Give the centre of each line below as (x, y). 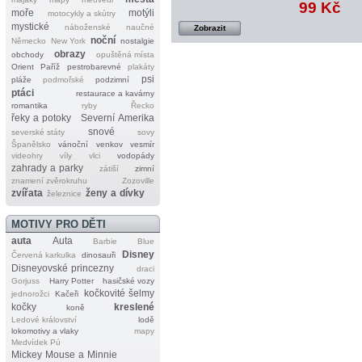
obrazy (70, 54)
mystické (31, 26)
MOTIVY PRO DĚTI (58, 224)
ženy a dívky (116, 193)
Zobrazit (210, 28)
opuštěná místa (126, 54)
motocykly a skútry (81, 13)
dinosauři (99, 255)
